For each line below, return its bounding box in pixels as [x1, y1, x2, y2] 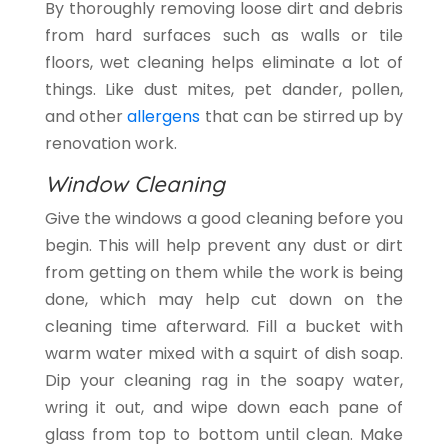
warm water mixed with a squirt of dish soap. [44, 342, 404, 366]
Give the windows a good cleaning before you [44, 207, 404, 231]
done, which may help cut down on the [44, 288, 404, 312]
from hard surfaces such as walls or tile [44, 24, 404, 48]
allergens [127, 105, 201, 129]
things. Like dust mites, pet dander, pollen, [44, 78, 404, 102]
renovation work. [44, 132, 177, 156]
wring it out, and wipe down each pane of [44, 396, 404, 420]
